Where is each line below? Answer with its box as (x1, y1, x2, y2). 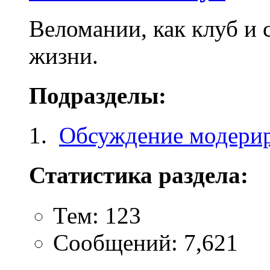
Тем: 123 (53, 202, 141, 228)
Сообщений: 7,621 (53, 229, 238, 256)
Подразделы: (29, 82, 166, 108)
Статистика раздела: (29, 162, 248, 189)
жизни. (29, 42, 98, 69)
